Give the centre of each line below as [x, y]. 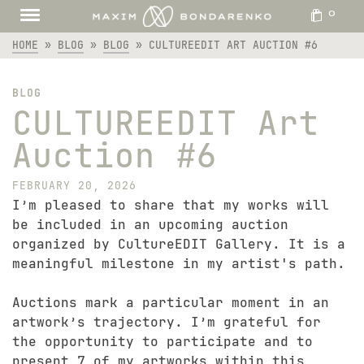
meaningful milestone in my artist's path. [179, 264]
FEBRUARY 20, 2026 [74, 186]
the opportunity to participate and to [162, 342]
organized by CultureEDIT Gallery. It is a [179, 244]
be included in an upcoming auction [150, 225]
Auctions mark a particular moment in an [171, 303]
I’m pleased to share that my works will [171, 205]
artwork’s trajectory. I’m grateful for [167, 322]
